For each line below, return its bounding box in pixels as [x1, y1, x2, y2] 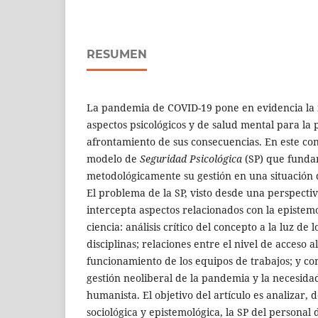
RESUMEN [87, 48, 147, 62]
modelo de [87, 152, 140, 166]
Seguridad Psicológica [140, 152, 242, 166]
